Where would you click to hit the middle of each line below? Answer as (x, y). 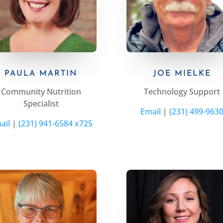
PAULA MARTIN (41, 74)
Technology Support (182, 92)
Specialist (41, 104)
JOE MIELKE (182, 74)
